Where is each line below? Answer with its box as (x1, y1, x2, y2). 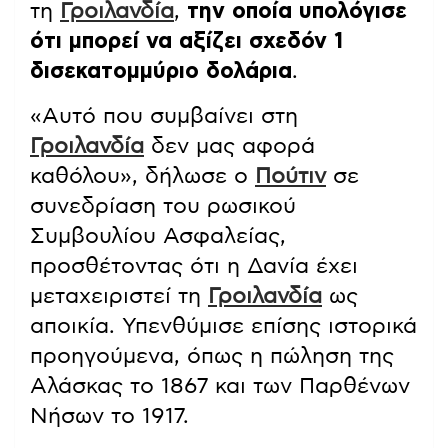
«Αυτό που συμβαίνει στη (30, 105, 298, 128)
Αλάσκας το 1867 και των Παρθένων (30, 375, 410, 398)
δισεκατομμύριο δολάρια (30, 60, 292, 83)
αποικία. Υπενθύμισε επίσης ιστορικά (30, 315, 417, 338)
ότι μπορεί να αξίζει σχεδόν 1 (30, 30, 344, 53)
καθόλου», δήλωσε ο (30, 165, 255, 188)
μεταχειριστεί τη (30, 285, 208, 308)
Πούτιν (255, 165, 326, 188)
